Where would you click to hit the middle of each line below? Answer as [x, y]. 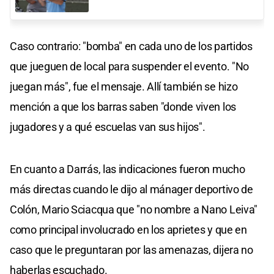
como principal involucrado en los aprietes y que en [128, 230]
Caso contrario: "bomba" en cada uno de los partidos [131, 46]
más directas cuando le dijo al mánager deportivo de [131, 190]
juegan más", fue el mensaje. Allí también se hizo [124, 87]
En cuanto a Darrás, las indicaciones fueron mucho [128, 169]
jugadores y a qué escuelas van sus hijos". [108, 127]
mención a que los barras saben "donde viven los [123, 107]
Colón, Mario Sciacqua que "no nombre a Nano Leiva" [134, 210]
